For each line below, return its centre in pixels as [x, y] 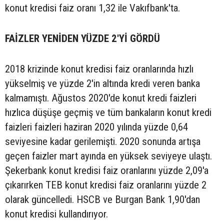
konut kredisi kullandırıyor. [56, 214]
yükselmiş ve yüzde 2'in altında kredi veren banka [102, 83]
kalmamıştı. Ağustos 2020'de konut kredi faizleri [101, 98]
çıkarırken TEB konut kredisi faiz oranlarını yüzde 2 [106, 185]
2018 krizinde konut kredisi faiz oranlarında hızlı [99, 69]
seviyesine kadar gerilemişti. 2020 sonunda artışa [103, 141]
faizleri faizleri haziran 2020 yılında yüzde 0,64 [96, 127]
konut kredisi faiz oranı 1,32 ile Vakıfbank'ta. [92, 8]
